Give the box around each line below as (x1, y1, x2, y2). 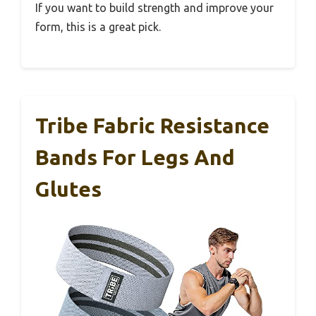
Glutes (35, 176, 102, 201)
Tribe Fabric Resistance (35, 113, 269, 138)
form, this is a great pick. (35, 20, 161, 33)
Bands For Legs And (35, 145, 235, 169)
